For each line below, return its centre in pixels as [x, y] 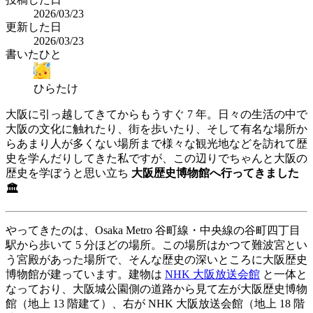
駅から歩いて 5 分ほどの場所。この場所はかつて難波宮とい [156, 245]
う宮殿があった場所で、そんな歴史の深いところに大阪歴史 [156, 259]
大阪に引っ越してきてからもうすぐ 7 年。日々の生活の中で [156, 114]
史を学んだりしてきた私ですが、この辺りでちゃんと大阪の [156, 158]
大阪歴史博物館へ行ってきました [215, 173]
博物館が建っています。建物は [85, 274]
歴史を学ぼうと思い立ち [68, 173]
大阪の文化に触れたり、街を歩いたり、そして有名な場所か [156, 129]
